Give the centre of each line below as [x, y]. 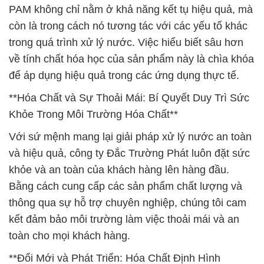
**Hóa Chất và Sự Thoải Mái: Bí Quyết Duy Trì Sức [129, 98]
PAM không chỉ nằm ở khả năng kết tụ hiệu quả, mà [131, 9]
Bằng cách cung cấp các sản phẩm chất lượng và [126, 186]
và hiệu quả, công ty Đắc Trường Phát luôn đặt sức [129, 153]
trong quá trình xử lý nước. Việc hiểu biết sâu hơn [126, 42]
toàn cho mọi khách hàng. [70, 236]
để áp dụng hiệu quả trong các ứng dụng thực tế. [124, 75]
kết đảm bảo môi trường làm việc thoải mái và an [124, 219]
